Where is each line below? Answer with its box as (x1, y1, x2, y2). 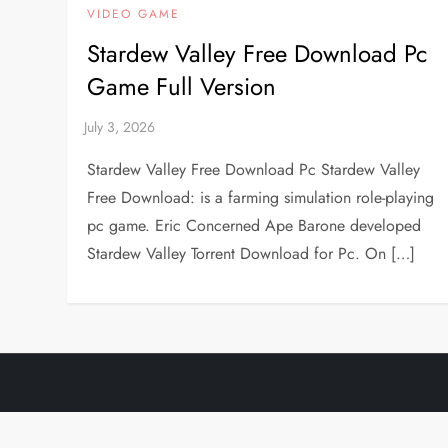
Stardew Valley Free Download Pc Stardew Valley (87, 157, 421, 181)
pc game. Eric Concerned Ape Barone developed (87, 213, 422, 237)
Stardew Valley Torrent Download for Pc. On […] (87, 241, 416, 265)
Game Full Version (87, 68, 277, 104)
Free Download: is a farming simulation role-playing (87, 185, 435, 209)
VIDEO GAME (87, 4, 181, 23)
